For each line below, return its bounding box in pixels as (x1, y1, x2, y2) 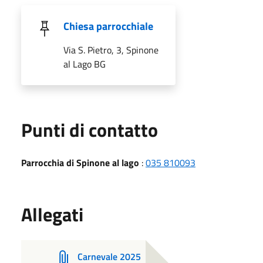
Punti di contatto (21, 115, 158, 144)
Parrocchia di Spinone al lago (21, 155, 139, 170)
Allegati (21, 200, 83, 228)
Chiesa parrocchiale (63, 18, 153, 34)
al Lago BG (63, 56, 106, 71)
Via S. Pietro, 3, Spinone (63, 42, 159, 57)
